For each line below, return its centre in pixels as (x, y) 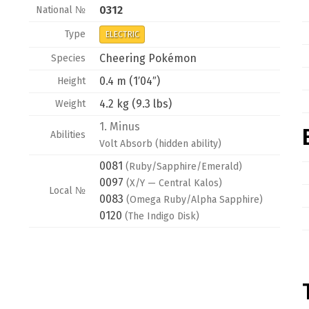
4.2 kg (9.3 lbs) (136, 104)
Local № (67, 191)
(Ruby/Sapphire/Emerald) (184, 167)
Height (71, 81)
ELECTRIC (122, 34)
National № (61, 10)
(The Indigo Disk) (162, 216)
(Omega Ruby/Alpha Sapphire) (195, 200)
